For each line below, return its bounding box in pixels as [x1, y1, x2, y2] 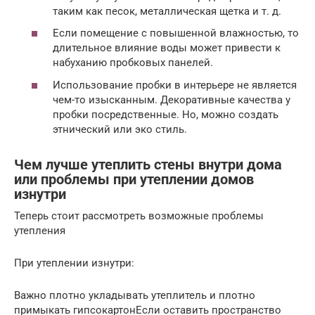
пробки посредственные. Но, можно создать [53, 108, 278, 121]
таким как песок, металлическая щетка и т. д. [53, 4, 281, 18]
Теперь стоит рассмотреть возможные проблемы [14, 209, 264, 222]
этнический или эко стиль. [53, 122, 187, 136]
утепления [14, 224, 65, 237]
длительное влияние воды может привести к [53, 41, 281, 54]
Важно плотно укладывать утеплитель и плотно [14, 288, 255, 302]
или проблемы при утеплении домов [14, 171, 254, 188]
